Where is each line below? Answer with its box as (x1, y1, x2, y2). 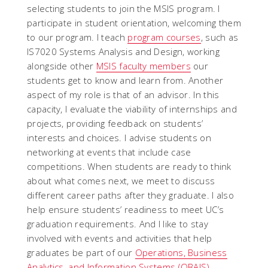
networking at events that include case (27, 146, 191, 159)
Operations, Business (135, 246, 227, 259)
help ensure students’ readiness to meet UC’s (27, 203, 224, 216)
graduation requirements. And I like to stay (27, 218, 208, 230)
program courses (127, 31, 201, 44)
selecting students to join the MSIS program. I (27, 2, 220, 15)
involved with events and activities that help (27, 232, 212, 245)
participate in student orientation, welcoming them (27, 17, 241, 29)
